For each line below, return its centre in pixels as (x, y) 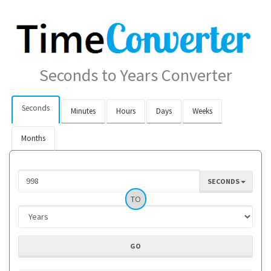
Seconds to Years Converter (135, 75)
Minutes (83, 111)
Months (33, 138)
